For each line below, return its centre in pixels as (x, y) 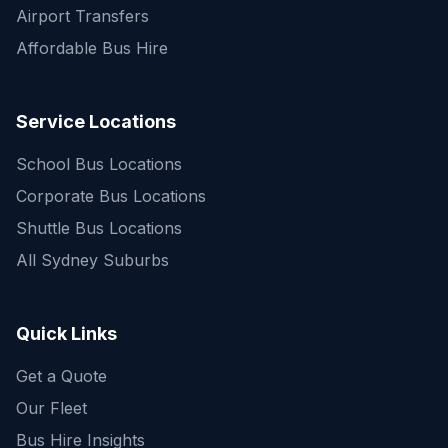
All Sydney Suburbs (92, 260)
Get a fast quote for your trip (187, 284)
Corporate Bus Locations (111, 196)
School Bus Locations (99, 164)
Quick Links (66, 333)
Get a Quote (61, 376)
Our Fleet (51, 408)
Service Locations (96, 121)
